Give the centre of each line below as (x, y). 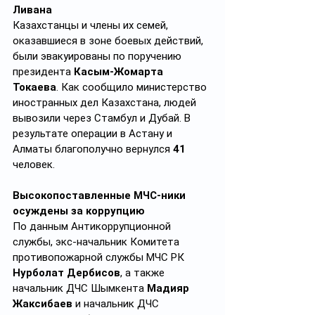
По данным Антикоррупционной (93, 226)
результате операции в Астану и (94, 134)
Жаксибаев (43, 304)
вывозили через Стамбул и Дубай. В (103, 118)
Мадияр (169, 288)
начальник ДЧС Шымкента (80, 288)
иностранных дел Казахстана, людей (106, 103)
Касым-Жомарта (120, 72)
